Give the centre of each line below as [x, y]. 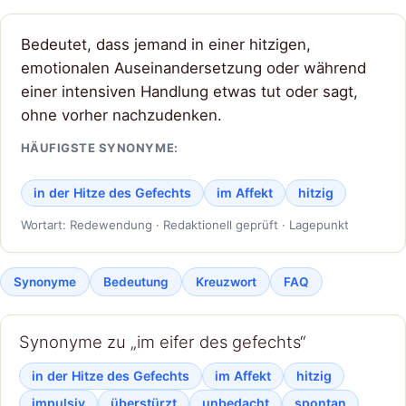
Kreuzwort [226, 281]
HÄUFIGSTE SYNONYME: [99, 147]
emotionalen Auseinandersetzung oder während [193, 68]
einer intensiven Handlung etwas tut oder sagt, [189, 92]
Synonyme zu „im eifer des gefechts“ [163, 341]
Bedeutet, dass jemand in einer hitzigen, [165, 45]
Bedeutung [136, 281]
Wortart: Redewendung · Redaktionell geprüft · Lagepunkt [184, 224]
